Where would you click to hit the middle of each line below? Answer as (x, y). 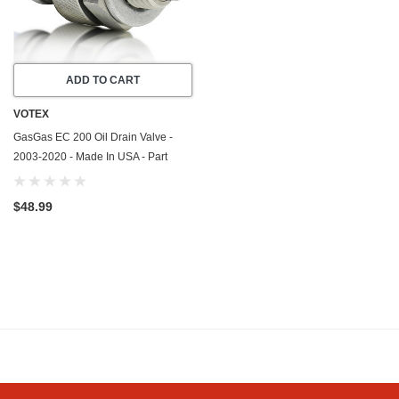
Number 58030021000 (69, 177)
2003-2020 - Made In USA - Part (90, 157)
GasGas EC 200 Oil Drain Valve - (93, 138)
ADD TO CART (103, 81)
